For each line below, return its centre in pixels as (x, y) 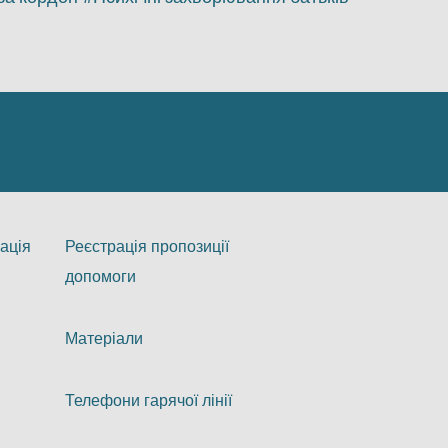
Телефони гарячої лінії (149, 400)
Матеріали (104, 338)
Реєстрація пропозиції (147, 246)
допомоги (101, 276)
